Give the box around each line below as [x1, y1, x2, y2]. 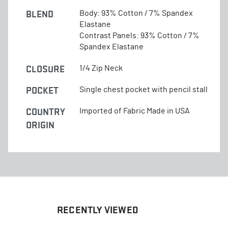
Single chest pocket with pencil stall [79, 85, 208, 94]
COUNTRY [26, 106, 65, 117]
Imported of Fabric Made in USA [79, 106, 190, 115]
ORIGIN [26, 119, 54, 130]
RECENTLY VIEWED [57, 204, 138, 216]
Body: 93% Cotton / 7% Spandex [79, 9, 193, 17]
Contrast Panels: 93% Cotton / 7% [79, 31, 199, 40]
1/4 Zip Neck [79, 64, 123, 72]
